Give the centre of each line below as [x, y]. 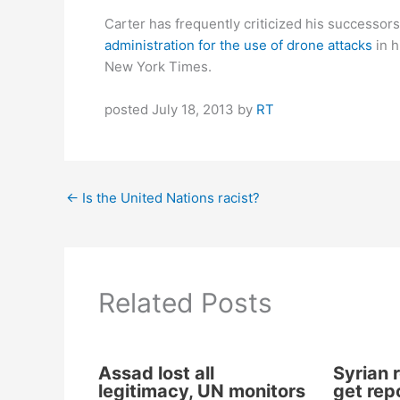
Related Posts [185, 302]
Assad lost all [156, 373]
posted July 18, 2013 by [180, 109]
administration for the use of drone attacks [238, 45]
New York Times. [158, 67]
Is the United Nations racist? [169, 198]
